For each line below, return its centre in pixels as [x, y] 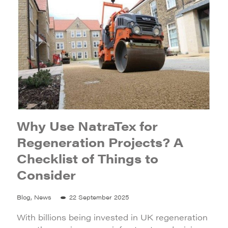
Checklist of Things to [88, 158]
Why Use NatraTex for [87, 126]
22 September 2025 [99, 197]
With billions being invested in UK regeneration [112, 217]
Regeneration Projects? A [100, 142]
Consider [46, 175]
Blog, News [34, 197]
